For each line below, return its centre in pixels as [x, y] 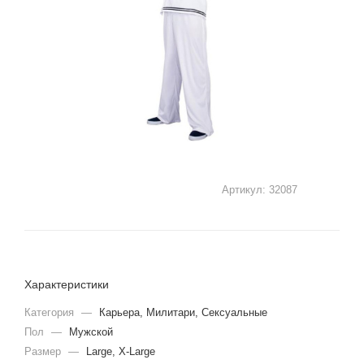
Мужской [91, 332]
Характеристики [67, 284]
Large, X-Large [121, 351]
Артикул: [244, 189]
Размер [44, 351]
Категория [51, 312]
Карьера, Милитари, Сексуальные [183, 312]
